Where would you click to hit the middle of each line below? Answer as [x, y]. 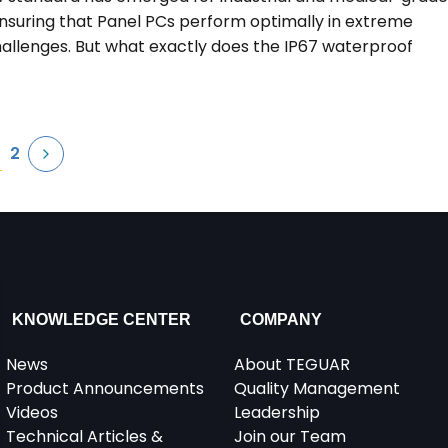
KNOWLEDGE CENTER [102, 319]
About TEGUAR [291, 364]
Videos [32, 412]
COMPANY [280, 319]
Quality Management [316, 388]
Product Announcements [105, 388]
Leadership [276, 412]
